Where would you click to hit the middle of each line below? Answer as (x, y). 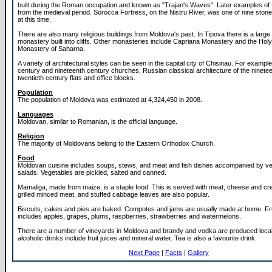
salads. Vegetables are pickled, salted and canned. (92, 172)
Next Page (144, 253)
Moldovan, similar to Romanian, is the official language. (97, 121)
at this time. (34, 19)
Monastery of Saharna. (51, 49)
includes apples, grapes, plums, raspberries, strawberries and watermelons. (129, 216)
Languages (36, 114)
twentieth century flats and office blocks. (76, 78)
